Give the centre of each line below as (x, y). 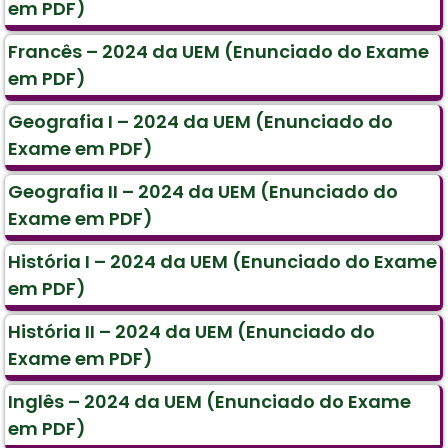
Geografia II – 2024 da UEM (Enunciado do (203, 192)
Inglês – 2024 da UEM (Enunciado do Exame (209, 402)
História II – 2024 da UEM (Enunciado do (191, 332)
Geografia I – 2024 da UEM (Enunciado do (200, 122)
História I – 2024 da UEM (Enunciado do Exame (222, 262)
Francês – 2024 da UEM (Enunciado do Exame (218, 52)
